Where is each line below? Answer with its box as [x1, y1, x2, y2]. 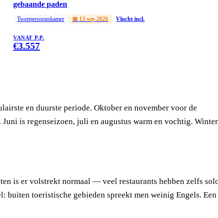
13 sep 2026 [79, 16, 109, 23]
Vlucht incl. [116, 16, 145, 23]
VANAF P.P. [13, 35, 45, 41]
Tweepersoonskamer [17, 16, 65, 23]
